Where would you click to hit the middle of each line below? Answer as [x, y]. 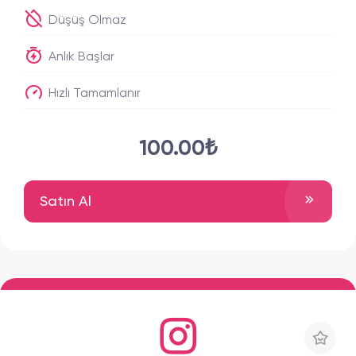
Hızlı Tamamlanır [93, 94]
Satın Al [66, 201]
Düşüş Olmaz [86, 21]
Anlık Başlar [80, 57]
